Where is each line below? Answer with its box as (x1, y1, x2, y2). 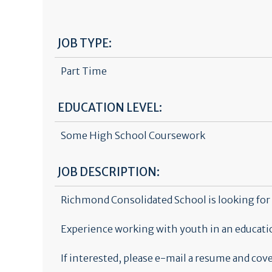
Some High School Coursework (60, 129, 205, 141)
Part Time (60, 65, 107, 77)
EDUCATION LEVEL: (57, 101, 162, 115)
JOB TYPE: (57, 36, 112, 50)
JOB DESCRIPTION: (57, 165, 160, 179)
